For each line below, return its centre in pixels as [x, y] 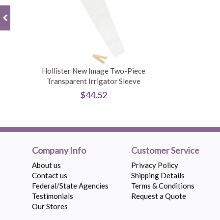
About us [46, 165]
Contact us [50, 175]
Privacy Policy [155, 165]
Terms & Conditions [163, 186]
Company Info [59, 150]
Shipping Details [158, 175]
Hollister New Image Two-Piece [94, 70]
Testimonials [53, 196]
